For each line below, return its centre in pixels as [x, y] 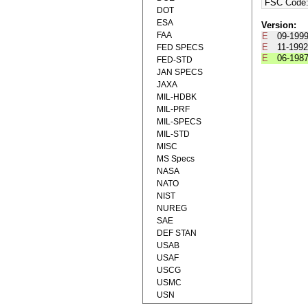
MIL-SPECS [179, 122]
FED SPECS [180, 47]
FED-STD [175, 60]
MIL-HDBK [177, 97]
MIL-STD [173, 134]
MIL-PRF [173, 109]
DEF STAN [177, 233]
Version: [278, 25]
